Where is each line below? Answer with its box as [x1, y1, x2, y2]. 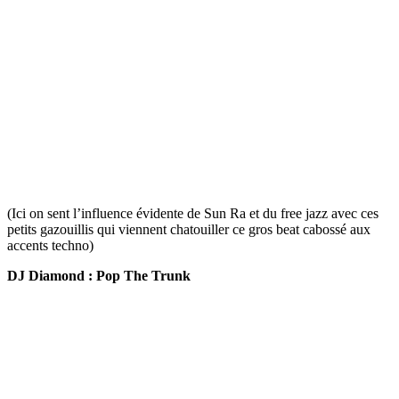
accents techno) [7, 238, 94, 254]
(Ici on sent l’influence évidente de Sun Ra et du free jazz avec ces [7, 206, 379, 222]
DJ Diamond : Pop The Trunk [7, 268, 191, 284]
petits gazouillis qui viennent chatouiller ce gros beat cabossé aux [7, 222, 370, 238]
